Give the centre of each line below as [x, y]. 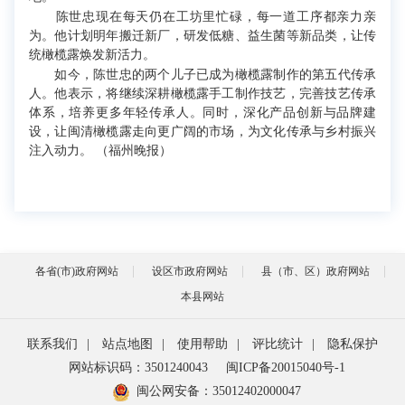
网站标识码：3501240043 [138, 367]
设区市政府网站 [190, 271]
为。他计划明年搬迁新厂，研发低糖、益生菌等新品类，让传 [202, 36]
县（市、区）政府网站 [316, 271]
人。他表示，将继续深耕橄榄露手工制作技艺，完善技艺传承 [202, 94]
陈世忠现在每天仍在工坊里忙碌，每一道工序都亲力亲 [202, 17]
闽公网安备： [174, 391]
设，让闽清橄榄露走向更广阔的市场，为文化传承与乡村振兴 [202, 132]
